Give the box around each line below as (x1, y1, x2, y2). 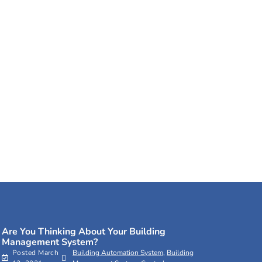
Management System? (1, 236, 98, 249)
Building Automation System (73, 248, 164, 258)
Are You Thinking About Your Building (1, 225, 166, 239)
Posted (12, 248, 36, 258)
